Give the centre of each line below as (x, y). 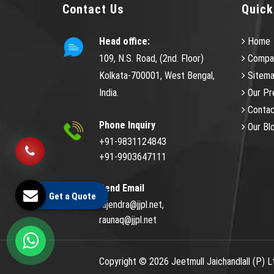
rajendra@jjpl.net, (131, 204)
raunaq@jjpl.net (128, 220)
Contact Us (93, 9)
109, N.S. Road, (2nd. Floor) (151, 58)
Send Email (122, 188)
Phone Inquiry (127, 125)
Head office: (124, 41)
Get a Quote (72, 196)
